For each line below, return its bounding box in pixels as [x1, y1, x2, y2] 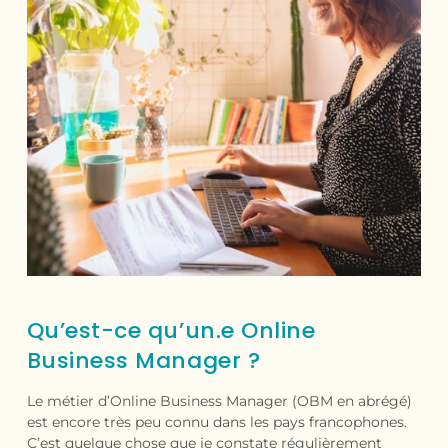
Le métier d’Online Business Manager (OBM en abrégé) [26, 392, 412, 411]
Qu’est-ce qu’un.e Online [26, 315, 316, 347]
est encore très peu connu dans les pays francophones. [26, 413, 407, 432]
